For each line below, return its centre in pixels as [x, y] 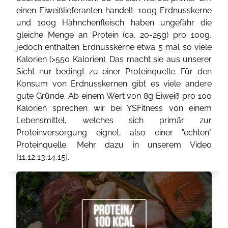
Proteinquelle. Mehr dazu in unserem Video [114, 145]
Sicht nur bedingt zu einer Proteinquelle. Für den [114, 72]
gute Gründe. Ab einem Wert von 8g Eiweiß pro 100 [114, 96]
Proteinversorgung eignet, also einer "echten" [114, 133]
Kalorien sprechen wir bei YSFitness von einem [114, 108]
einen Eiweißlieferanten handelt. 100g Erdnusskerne [114, 10]
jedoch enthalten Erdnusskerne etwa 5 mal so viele [114, 47]
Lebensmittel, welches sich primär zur [114, 120]
